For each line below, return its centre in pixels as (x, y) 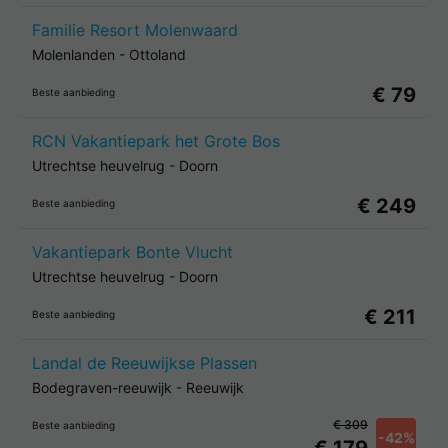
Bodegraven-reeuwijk (102, 387)
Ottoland (157, 54)
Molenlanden (73, 54)
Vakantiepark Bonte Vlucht (132, 252)
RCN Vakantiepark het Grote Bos (156, 141)
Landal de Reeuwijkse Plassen (144, 363)
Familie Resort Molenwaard (135, 30)
